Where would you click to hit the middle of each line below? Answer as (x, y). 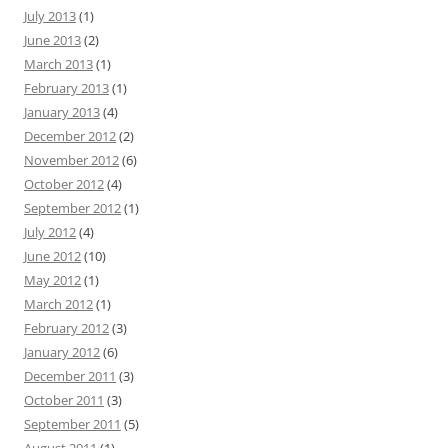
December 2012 (70, 136)
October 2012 (64, 184)
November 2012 (71, 160)
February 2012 (66, 328)
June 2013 (52, 40)
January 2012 (62, 352)
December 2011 (70, 376)
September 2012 (72, 208)
